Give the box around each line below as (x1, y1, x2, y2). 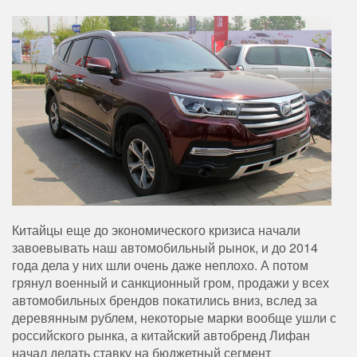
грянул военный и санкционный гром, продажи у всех (12, 273, 329, 292)
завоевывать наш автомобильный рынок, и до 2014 (12, 238, 318, 257)
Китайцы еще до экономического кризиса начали (12, 221, 300, 240)
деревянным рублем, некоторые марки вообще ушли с (12, 308, 336, 328)
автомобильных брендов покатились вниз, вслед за (12, 291, 317, 310)
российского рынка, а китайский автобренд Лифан (12, 326, 310, 345)
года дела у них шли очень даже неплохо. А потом (12, 256, 312, 275)
